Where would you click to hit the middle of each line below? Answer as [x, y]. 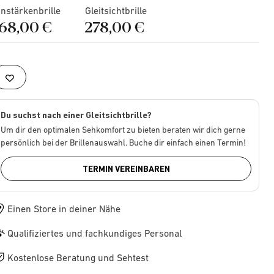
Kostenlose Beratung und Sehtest [78, 257]
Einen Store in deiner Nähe [64, 208]
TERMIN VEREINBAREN [126, 169]
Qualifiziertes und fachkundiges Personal [95, 233]
